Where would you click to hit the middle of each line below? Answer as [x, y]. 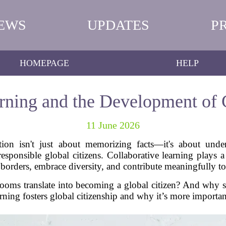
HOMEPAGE [44, 63]
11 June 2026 [113, 125]
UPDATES [119, 25]
